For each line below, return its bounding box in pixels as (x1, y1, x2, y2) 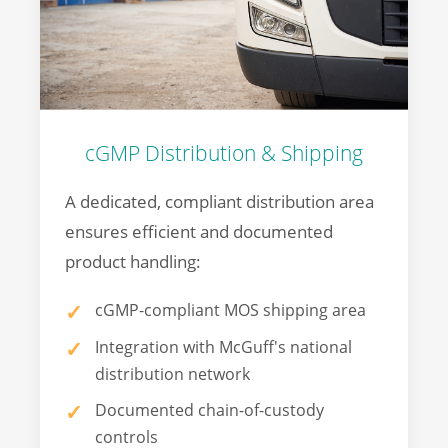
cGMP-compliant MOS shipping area (95, 299, 366, 322)
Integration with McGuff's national (95, 335, 352, 358)
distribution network (95, 362, 250, 385)
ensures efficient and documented (65, 220, 333, 244)
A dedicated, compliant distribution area (65, 190, 374, 214)
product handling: (65, 250, 201, 274)
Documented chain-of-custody (95, 399, 324, 422)
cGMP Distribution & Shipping (85, 139, 363, 168)
